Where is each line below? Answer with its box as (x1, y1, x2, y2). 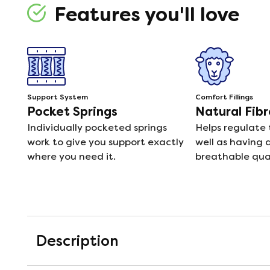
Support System (27, 93, 88, 101)
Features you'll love (50, 2, 239, 26)
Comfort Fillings (195, 93, 254, 101)
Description (36, 231, 118, 250)
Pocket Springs (27, 104, 118, 119)
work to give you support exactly (27, 136, 184, 148)
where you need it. (27, 151, 116, 162)
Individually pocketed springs (27, 122, 167, 133)
